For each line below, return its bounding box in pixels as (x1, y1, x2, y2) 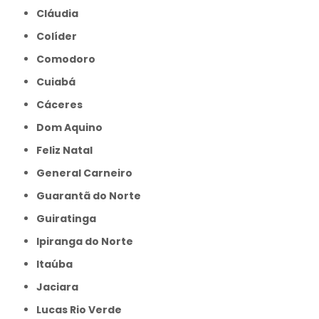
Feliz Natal (42, 142, 93, 157)
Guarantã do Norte (45, 188, 142, 203)
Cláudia (44, 6, 79, 21)
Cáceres (44, 97, 83, 112)
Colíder (44, 28, 78, 43)
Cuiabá (44, 74, 76, 89)
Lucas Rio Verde (41, 302, 122, 317)
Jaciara (43, 279, 79, 294)
